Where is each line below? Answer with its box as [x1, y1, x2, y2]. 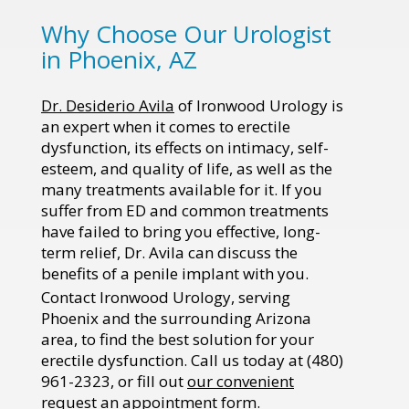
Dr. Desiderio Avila [41, 94, 174, 116]
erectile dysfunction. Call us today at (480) [41, 350, 343, 372]
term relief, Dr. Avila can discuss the [41, 241, 298, 263]
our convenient [187, 371, 294, 393]
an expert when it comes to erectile [41, 115, 290, 137]
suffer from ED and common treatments [41, 199, 329, 221]
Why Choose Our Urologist [41, 16, 331, 50]
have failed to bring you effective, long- [41, 220, 320, 242]
